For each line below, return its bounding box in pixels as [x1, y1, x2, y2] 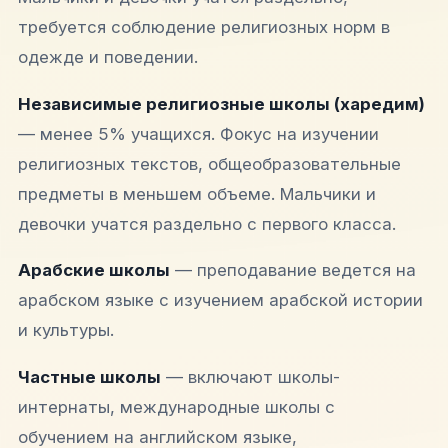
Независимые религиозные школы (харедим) [18, 93, 425, 114]
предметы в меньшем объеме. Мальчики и [18, 183, 376, 204]
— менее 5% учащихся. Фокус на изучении [18, 123, 379, 144]
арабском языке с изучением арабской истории [18, 290, 423, 311]
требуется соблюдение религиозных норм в [18, 16, 390, 37]
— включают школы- [161, 367, 340, 388]
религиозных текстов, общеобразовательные [18, 153, 401, 174]
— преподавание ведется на [170, 260, 416, 281]
